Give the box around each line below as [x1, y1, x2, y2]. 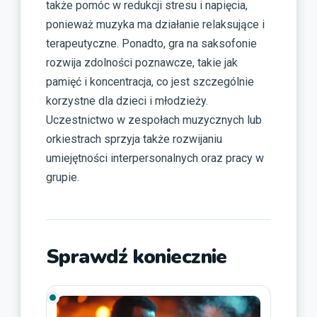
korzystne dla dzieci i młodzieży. [46, 94, 208, 108]
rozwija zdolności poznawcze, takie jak [46, 56, 238, 70]
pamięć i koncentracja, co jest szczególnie [46, 75, 254, 89]
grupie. [46, 171, 79, 185]
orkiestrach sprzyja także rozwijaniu [46, 132, 222, 146]
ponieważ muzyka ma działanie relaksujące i [46, 18, 265, 32]
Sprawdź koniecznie [46, 243, 227, 271]
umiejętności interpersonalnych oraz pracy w [46, 151, 264, 166]
